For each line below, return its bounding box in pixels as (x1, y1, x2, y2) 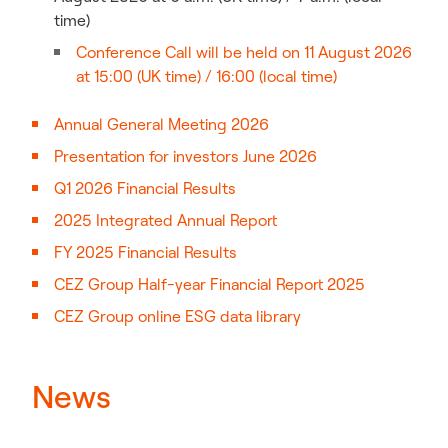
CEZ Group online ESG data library (54, 306, 301, 326)
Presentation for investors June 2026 (54, 146, 317, 166)
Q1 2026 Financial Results (54, 178, 236, 198)
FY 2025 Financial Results (54, 242, 237, 262)
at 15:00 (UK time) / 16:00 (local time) (76, 66, 337, 86)
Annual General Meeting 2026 (54, 114, 269, 134)
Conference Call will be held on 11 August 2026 (76, 42, 412, 62)
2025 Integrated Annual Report (54, 210, 277, 230)
